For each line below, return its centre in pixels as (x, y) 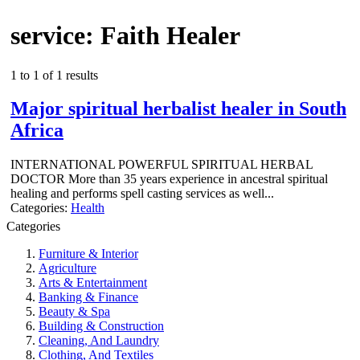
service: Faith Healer (125, 36)
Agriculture (67, 268)
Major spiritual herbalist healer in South (178, 109)
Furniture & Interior (88, 254)
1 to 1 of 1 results (54, 75)
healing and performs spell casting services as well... (142, 194)
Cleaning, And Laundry (99, 341)
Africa (37, 131)
